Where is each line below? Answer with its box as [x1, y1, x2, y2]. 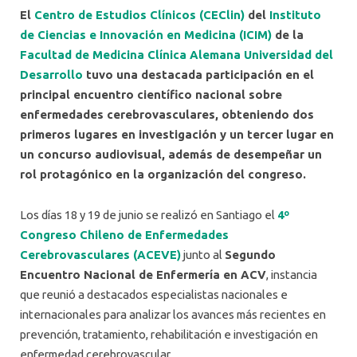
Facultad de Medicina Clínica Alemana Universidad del [20, 47, 333, 61]
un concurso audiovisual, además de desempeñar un [20, 147, 322, 161]
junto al [181, 247, 225, 261]
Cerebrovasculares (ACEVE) [20, 247, 181, 261]
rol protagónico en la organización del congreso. [20, 167, 306, 181]
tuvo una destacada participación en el [83, 67, 314, 81]
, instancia [266, 267, 317, 281]
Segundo [225, 247, 276, 261]
